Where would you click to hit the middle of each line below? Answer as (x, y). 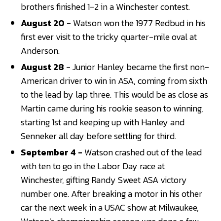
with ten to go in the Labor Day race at (93, 166)
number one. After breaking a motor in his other (112, 194)
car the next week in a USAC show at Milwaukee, (110, 208)
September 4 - (53, 152)
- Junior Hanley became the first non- (137, 67)
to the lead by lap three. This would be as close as (115, 95)
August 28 (43, 67)
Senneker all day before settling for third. (99, 136)
